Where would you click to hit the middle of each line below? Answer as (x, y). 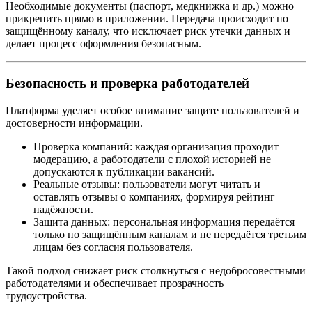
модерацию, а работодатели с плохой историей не (152, 159)
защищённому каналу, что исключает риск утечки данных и (148, 31)
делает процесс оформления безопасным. (103, 44)
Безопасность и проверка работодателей (127, 83)
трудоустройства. (46, 295)
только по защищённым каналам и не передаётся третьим (170, 234)
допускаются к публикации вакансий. (124, 171)
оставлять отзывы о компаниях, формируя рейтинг (154, 196)
